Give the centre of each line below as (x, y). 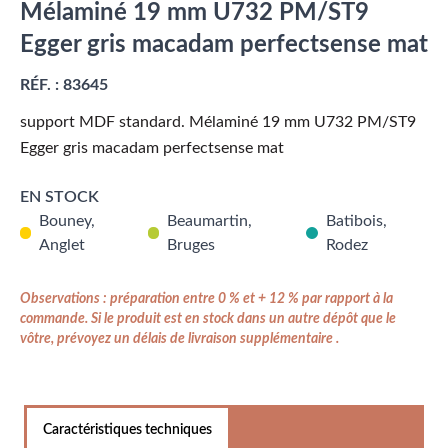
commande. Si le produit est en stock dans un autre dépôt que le (208, 319)
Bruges (191, 245)
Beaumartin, (210, 221)
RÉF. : (39, 85)
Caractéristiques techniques (127, 430)
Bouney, (67, 221)
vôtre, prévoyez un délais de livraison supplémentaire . (179, 339)
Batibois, (356, 221)
